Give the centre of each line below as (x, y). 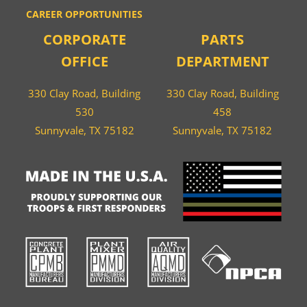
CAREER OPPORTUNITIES (85, 14)
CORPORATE (84, 40)
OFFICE (84, 62)
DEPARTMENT (222, 62)
